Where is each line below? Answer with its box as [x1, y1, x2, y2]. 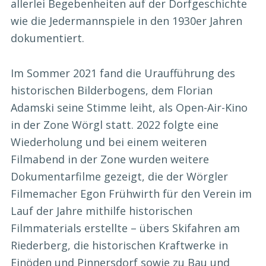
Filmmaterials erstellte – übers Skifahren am [11, 220, 240, 235]
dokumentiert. [11, 31, 84, 46]
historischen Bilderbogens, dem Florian [11, 83, 213, 97]
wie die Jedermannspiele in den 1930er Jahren [11, 14, 242, 28]
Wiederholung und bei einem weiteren [11, 134, 207, 149]
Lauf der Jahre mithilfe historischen [11, 203, 192, 218]
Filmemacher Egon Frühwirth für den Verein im [11, 186, 252, 201]
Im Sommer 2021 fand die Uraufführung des [11, 65, 235, 80]
